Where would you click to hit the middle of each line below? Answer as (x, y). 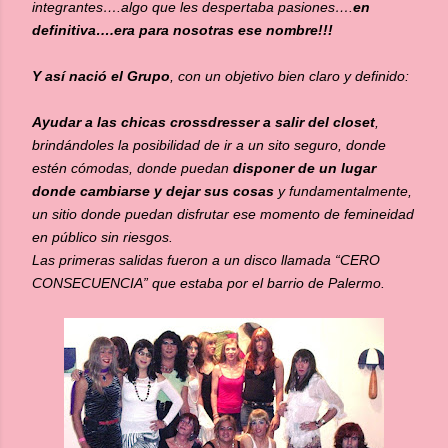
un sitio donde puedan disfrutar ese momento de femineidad (223, 214)
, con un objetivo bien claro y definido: (289, 76)
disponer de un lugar (304, 168)
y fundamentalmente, (345, 191)
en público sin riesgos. (102, 237)
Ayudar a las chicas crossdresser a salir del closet (203, 122)
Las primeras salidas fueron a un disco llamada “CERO (206, 260)
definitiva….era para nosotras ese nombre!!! (182, 30)
